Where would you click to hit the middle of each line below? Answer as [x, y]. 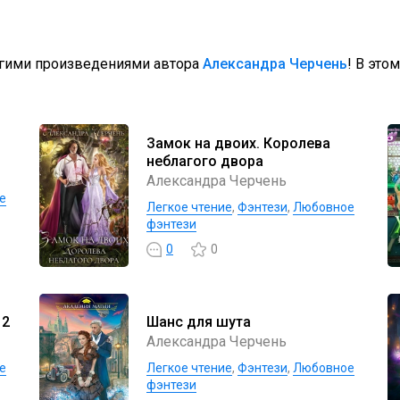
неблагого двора [205, 161]
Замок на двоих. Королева [238, 143]
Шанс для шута [199, 321]
